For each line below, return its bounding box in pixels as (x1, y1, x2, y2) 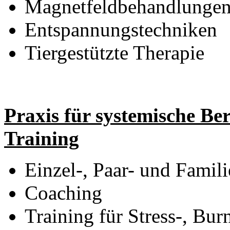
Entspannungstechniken (25, 18, 217, 41)
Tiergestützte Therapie (25, 41, 204, 64)
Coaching (25, 181, 102, 204)
